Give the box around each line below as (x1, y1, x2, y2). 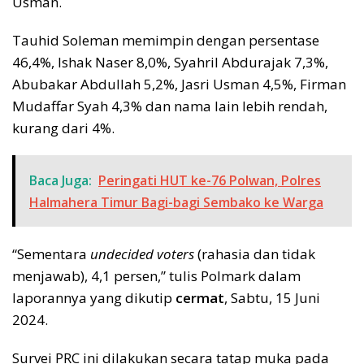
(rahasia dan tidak (194, 245, 315, 264)
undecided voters (90, 245, 194, 264)
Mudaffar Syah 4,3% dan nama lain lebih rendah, (12, 97, 327, 116)
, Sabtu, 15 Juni (224, 288, 320, 308)
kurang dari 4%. (12, 119, 115, 138)
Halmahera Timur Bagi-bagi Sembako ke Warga (29, 193, 323, 212)
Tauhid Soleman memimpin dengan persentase (12, 31, 319, 50)
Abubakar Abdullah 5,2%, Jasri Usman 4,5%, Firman (12, 75, 346, 94)
